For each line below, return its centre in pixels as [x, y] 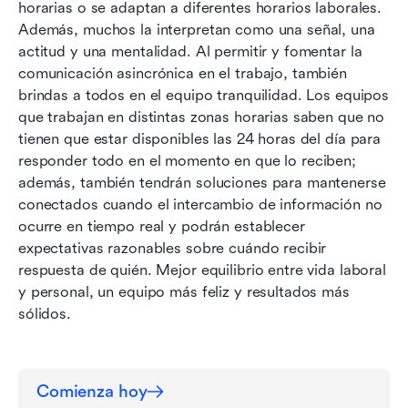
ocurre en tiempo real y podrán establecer [162, 226]
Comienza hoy [92, 391]
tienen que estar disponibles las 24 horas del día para [200, 138]
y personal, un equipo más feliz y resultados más [184, 291]
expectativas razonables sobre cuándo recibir [173, 248]
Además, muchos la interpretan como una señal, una [197, 29]
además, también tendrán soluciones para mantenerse [202, 182]
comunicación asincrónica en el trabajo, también [183, 73]
